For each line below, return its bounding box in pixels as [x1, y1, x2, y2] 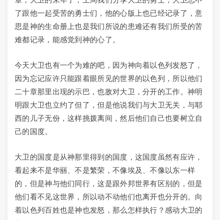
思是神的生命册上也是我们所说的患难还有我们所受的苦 [15, 22, 203, 30]
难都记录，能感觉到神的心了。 [15, 35, 120, 44]
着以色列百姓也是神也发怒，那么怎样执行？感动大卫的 [15, 206, 203, 214]
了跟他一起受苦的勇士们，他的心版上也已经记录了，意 [15, 9, 203, 17]
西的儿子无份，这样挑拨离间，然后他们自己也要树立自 [15, 114, 203, 122]
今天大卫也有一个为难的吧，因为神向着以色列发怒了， [15, 61, 203, 69]
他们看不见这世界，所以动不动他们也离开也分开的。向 [15, 192, 203, 201]
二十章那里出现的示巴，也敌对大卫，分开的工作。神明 [15, 87, 203, 96]
